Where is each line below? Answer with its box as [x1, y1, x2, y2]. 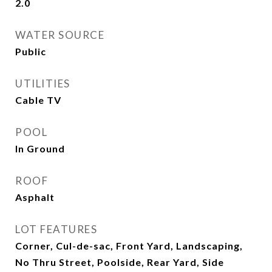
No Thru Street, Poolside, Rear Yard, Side [15, 256, 224, 268]
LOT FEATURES [15, 223, 97, 236]
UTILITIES [15, 77, 70, 90]
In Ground [15, 143, 65, 154]
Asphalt [15, 191, 55, 203]
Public [15, 46, 46, 57]
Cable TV [15, 94, 61, 106]
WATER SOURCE [15, 29, 104, 41]
